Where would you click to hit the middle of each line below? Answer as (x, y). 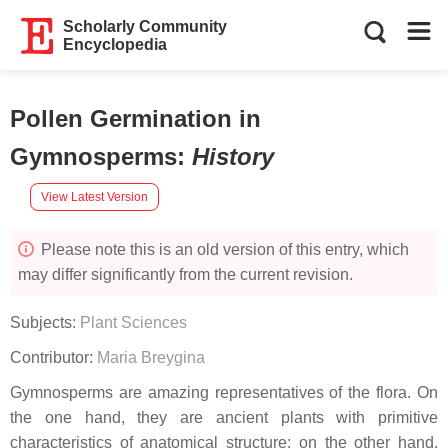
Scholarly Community (145, 26)
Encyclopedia (115, 44)
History (233, 156)
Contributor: (53, 357)
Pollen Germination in (135, 118)
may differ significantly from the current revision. (185, 274)
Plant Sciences (133, 322)
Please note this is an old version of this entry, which (223, 249)
